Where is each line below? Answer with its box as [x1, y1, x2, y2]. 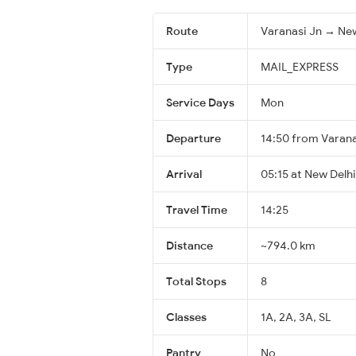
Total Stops [166, 273, 226, 288]
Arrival [166, 166, 202, 181]
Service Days [166, 95, 234, 110]
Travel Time [166, 202, 227, 217]
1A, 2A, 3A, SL [261, 309, 331, 324]
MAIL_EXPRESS [261, 59, 339, 74]
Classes [166, 309, 207, 324]
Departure [166, 130, 221, 145]
